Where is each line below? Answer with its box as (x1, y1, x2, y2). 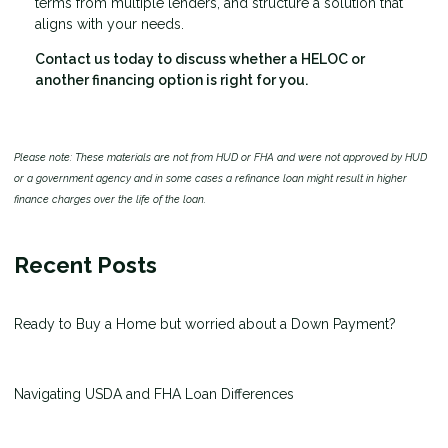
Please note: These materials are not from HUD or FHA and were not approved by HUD (14, 150, 427, 163)
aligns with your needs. (35, 15, 184, 32)
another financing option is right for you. (35, 71, 308, 88)
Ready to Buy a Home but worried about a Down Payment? (14, 315, 396, 332)
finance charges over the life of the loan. (14, 192, 206, 205)
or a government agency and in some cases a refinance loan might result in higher (14, 171, 407, 184)
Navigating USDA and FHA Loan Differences (14, 385, 294, 402)
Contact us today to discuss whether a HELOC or (35, 50, 365, 67)
